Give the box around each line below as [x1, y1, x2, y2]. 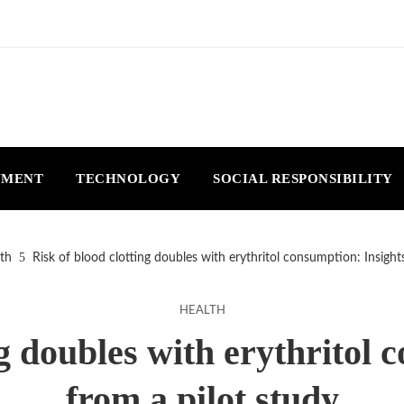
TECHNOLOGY [76, 170, 180, 186]
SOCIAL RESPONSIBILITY [213, 170, 393, 186]
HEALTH [179, 305, 225, 316]
